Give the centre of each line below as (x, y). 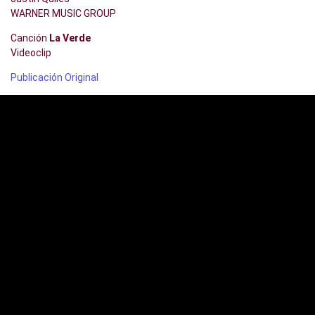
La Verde (70, 38)
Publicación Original (54, 77)
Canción (30, 38)
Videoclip (31, 52)
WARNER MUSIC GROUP (63, 13)
